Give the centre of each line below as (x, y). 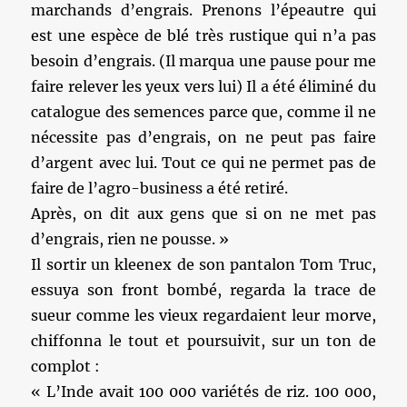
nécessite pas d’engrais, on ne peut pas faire (203, 137)
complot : (66, 366)
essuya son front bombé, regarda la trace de (203, 290)
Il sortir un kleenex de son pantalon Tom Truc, (203, 264)
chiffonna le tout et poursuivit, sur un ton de (203, 341)
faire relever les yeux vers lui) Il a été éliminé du (203, 86)
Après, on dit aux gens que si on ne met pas (203, 213)
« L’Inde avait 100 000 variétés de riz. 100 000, (203, 392)
